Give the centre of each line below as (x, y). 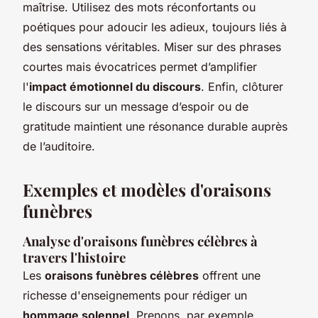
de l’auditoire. (59, 146)
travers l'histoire (74, 257)
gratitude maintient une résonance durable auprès (155, 126)
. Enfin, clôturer (242, 86)
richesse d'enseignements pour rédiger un (135, 295)
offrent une (230, 275)
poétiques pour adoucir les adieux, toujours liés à (155, 27)
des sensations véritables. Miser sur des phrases (152, 46)
